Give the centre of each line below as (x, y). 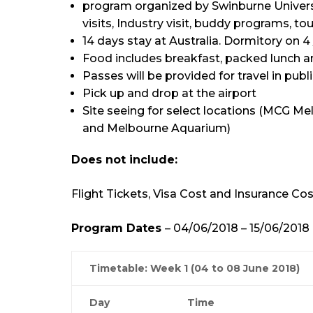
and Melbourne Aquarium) (156, 128)
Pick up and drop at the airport (169, 93)
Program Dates (118, 228)
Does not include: (124, 159)
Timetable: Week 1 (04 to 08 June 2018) (195, 268)
